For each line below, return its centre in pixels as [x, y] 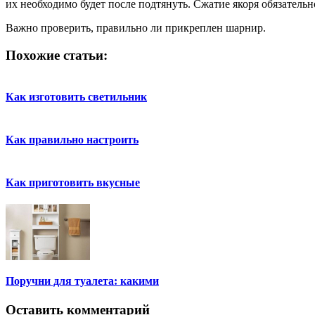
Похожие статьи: [57, 55]
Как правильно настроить [72, 140]
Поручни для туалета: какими [82, 281]
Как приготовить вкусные [73, 182]
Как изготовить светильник [76, 97]
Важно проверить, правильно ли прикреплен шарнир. [136, 27]
